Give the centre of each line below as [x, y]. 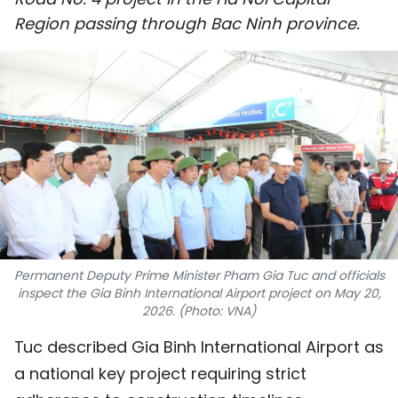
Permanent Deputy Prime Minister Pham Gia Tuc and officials [199, 276]
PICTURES [179, 192]
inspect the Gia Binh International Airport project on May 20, [199, 294]
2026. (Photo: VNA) [199, 311]
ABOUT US [180, 378]
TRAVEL [170, 107]
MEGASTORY [189, 320]
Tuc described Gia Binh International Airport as [199, 347]
